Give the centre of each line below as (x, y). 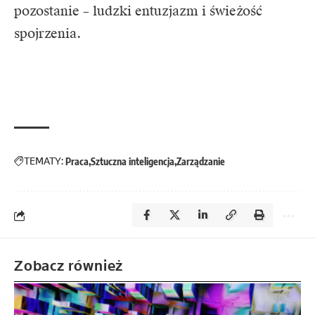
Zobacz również (69, 266)
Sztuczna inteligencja (133, 162)
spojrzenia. (47, 34)
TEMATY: (44, 161)
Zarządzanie (201, 162)
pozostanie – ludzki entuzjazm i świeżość (138, 11)
